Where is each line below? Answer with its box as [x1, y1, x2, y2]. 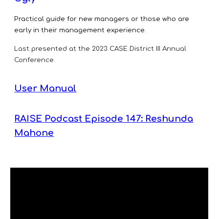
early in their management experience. [14, 26, 149, 34]
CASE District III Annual [109, 45, 187, 52]
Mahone [14, 128, 54, 138]
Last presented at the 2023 [14, 45, 110, 52]
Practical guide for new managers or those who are [14, 15, 190, 22]
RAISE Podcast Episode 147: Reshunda [14, 114, 194, 124]
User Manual [14, 84, 77, 93]
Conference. [14, 56, 56, 64]
